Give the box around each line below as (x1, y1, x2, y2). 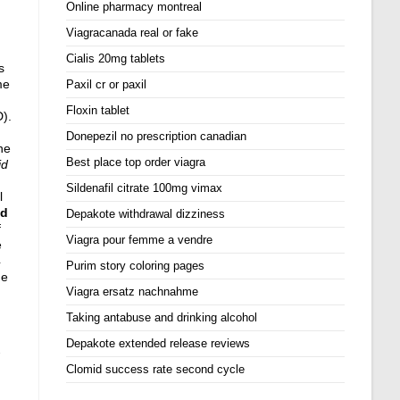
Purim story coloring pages (66, 259, 205, 272)
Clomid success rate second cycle (66, 362, 246, 376)
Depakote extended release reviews (66, 337, 251, 350)
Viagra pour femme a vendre (66, 233, 213, 246)
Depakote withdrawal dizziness (66, 207, 226, 221)
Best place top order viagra (66, 155, 206, 169)
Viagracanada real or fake (66, 26, 199, 39)
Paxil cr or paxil (66, 78, 147, 91)
